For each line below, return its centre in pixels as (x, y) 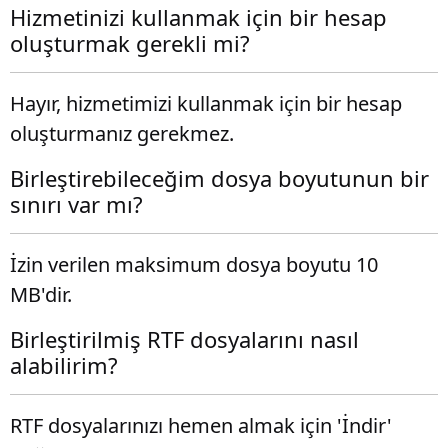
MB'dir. (41, 294)
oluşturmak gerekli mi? (130, 43)
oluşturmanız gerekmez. (122, 133)
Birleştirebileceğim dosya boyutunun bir (219, 178)
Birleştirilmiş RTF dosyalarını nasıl (184, 339)
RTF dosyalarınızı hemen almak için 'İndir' (201, 425)
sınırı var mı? (76, 204)
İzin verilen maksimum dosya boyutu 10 (194, 264)
